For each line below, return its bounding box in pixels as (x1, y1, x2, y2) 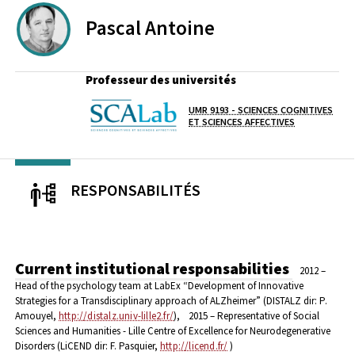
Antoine (145, 14, 215, 40)
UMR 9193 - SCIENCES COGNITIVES (189, 103, 333, 116)
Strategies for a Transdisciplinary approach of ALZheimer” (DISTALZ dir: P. (15, 294, 327, 308)
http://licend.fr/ (160, 339, 228, 353)
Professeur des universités (86, 72, 236, 87)
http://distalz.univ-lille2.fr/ (59, 309, 174, 323)
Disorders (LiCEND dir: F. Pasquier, (15, 339, 160, 353)
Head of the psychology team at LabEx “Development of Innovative (15, 279, 303, 293)
